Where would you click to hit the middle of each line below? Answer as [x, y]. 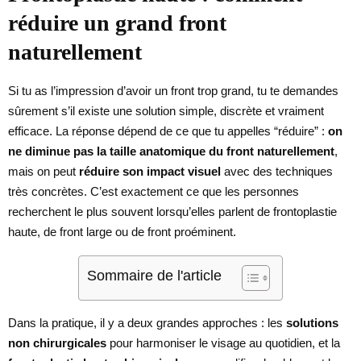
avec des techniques [277, 171]
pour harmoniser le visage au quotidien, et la [223, 342]
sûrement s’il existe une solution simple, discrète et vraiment [166, 110]
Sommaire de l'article [154, 275]
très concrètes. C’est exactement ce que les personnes [154, 191]
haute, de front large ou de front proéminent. [122, 231]
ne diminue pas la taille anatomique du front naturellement [171, 151]
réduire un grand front [117, 23]
